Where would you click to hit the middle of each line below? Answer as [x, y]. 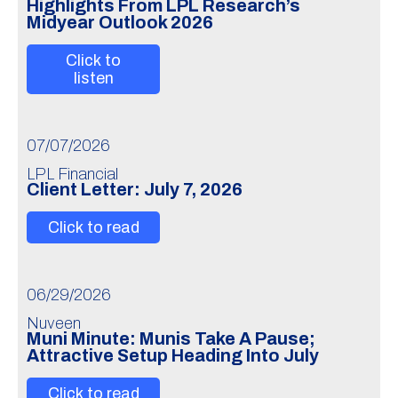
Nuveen [54, 323]
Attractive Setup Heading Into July [173, 356]
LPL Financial [72, 174]
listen [93, 78]
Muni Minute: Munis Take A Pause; [171, 339]
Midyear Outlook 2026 [120, 23]
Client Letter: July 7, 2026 [135, 190]
